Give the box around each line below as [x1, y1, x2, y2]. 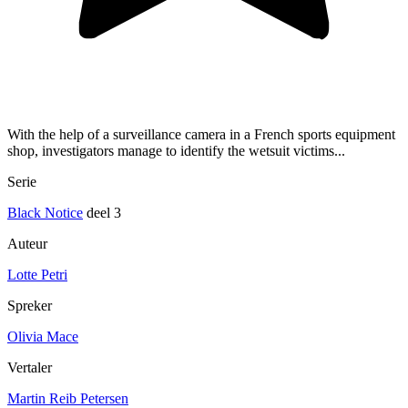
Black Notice [7, 205, 83, 221]
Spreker [7, 298, 52, 314]
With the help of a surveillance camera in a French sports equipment [7, 127, 395, 143]
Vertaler [7, 360, 52, 376]
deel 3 [83, 205, 121, 221]
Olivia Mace [7, 329, 78, 345]
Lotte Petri [7, 267, 67, 283]
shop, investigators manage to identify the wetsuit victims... [7, 143, 345, 159]
